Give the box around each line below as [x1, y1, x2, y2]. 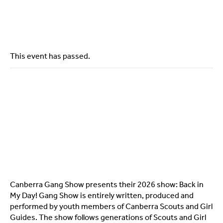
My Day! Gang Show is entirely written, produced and [10, 190, 194, 200]
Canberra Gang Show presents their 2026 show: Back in [10, 179, 204, 189]
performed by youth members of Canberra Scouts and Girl [10, 201, 213, 211]
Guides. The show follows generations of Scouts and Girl [10, 212, 206, 222]
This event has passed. [10, 51, 90, 61]
